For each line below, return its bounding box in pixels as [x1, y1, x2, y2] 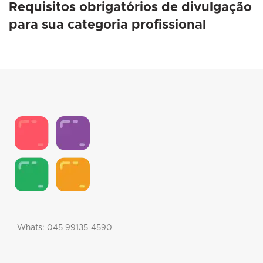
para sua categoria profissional [9, 19, 206, 32]
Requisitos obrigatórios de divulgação [9, 1, 252, 15]
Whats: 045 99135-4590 [17, 224, 112, 232]
